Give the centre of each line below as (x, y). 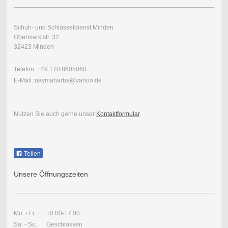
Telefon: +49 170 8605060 (50, 69)
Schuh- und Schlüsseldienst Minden (63, 28)
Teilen (31, 154)
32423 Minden (34, 47)
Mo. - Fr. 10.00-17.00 (47, 213)
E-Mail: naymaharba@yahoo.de (58, 81)
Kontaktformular (118, 114)
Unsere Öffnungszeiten (51, 174)
